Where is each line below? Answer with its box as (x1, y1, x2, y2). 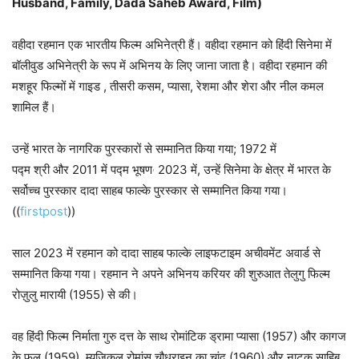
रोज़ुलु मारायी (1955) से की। (12, 287, 138, 303)
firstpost (20, 204, 67, 220)
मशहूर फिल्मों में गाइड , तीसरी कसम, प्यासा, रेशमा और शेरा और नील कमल (12, 79, 324, 95)
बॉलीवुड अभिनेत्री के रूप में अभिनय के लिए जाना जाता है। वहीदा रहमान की (12, 58, 327, 74)
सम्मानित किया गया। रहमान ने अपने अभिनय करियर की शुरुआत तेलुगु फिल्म (12, 266, 330, 282)
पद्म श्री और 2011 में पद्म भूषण (12, 162, 152, 178)
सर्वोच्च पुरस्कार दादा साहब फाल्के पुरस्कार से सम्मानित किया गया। (12, 183, 288, 199)
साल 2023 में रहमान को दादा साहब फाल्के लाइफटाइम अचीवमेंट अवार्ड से (12, 245, 321, 261)
